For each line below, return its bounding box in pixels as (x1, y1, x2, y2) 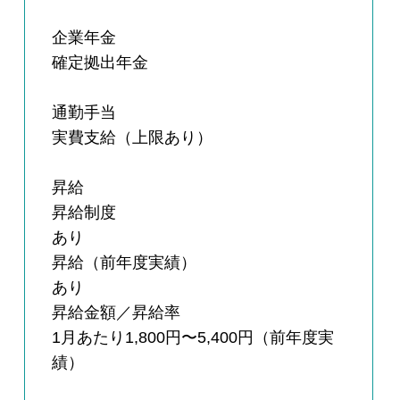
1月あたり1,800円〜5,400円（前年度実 (52, 329, 335, 347)
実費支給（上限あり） (52, 129, 213, 147)
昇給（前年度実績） (52, 254, 197, 272)
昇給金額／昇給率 (52, 304, 181, 322)
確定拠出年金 (52, 54, 149, 72)
